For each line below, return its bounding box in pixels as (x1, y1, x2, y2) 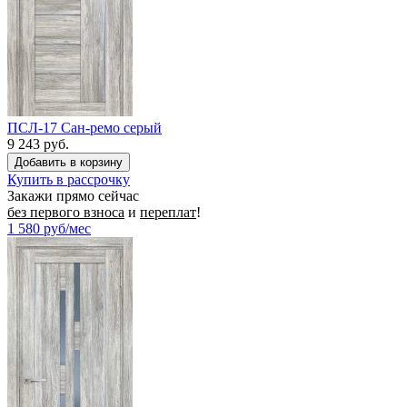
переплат (140, 203, 196, 220)
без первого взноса (7, 203, 124, 220)
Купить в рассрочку (7, 171, 130, 187)
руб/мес (44, 220, 91, 236)
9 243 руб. (7, 135, 69, 152)
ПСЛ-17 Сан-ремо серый (7, 119, 162, 135)
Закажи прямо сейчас (7, 187, 139, 203)
